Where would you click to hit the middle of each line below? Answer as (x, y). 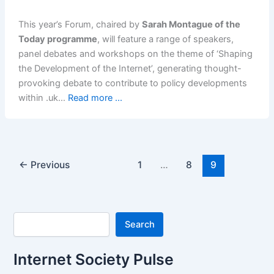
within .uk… (43, 98)
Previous (49, 165)
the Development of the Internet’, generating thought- (130, 69)
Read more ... (95, 98)
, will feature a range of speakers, (165, 39)
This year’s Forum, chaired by (80, 25)
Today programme (57, 39)
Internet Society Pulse (94, 259)
